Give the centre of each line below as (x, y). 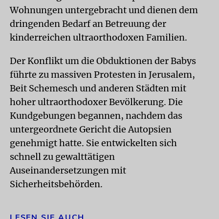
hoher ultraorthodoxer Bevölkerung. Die (96, 102)
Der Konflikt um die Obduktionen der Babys (103, 61)
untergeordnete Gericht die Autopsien (91, 129)
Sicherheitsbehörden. (56, 184)
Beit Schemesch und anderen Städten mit (98, 88)
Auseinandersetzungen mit (68, 170)
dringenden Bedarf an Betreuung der (88, 24)
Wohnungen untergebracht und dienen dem (104, 10)
